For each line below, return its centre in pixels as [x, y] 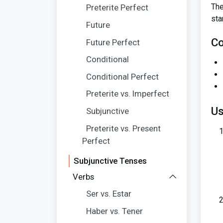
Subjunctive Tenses [110, 161]
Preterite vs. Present [124, 128]
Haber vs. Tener [115, 211]
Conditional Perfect [123, 76]
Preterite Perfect [117, 8]
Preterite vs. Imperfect [128, 94]
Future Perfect [113, 42]
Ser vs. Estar [109, 194]
